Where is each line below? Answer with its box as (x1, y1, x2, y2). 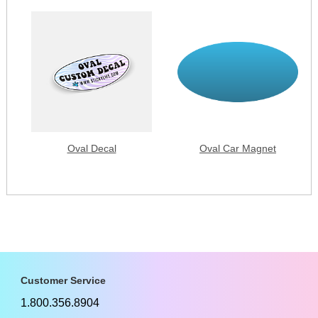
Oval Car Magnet (199, 142, 276, 154)
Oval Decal (67, 142, 116, 154)
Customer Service (21, 274, 106, 286)
